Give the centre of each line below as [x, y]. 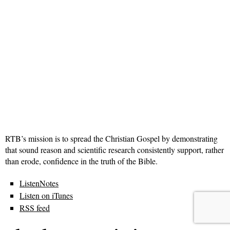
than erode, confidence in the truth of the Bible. [81, 161]
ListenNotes [39, 183]
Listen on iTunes [46, 196]
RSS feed [35, 208]
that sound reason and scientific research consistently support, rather [114, 150]
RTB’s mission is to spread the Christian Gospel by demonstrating [111, 139]
